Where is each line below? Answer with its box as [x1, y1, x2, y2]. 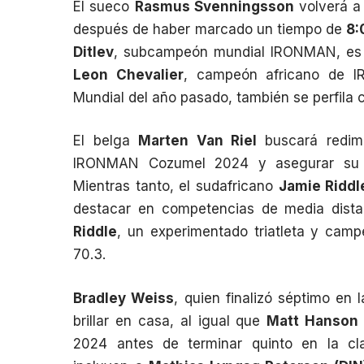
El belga [73, 132, 139, 149]
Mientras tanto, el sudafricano [73, 178, 279, 195]
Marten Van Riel [138, 132, 258, 149]
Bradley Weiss [73, 289, 175, 306]
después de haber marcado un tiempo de [73, 20, 346, 37]
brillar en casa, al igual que [73, 312, 267, 329]
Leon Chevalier [73, 66, 184, 83]
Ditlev [73, 43, 115, 60]
